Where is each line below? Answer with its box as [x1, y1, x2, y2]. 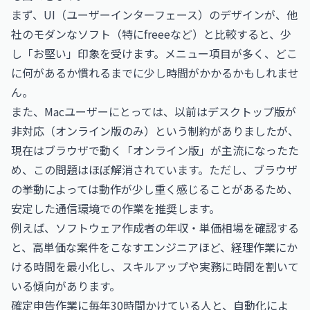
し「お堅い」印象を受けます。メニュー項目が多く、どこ [11, 45, 298, 62]
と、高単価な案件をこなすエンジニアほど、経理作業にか [11, 239, 298, 255]
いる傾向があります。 [11, 277, 120, 294]
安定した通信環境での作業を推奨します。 [11, 200, 220, 217]
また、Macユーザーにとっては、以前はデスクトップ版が [11, 103, 296, 120]
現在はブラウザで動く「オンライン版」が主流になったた [11, 142, 299, 158]
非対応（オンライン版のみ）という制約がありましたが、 [11, 122, 299, 139]
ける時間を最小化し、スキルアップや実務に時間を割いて [11, 258, 299, 275]
